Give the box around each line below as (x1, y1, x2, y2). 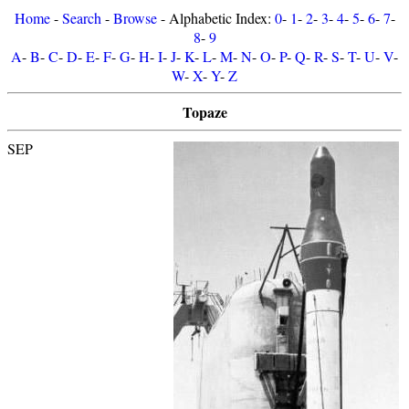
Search (61, 8, 101, 27)
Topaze (182, 101, 227, 122)
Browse (112, 8, 157, 27)
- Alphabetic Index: (156, 8, 275, 27)
